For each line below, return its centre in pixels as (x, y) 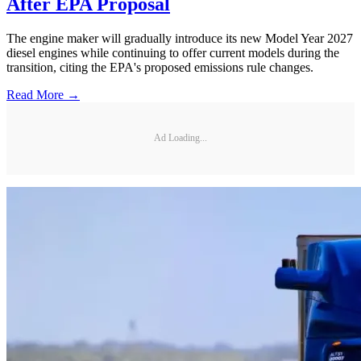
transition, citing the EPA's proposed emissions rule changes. (160, 67)
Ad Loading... (180, 138)
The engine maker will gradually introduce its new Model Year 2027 (180, 38)
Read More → (43, 94)
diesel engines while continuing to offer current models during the (173, 52)
